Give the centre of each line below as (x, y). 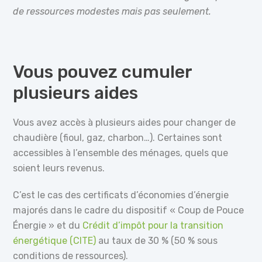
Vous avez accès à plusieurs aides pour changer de (125, 122)
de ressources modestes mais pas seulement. (112, 11)
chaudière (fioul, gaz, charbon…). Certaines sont (118, 137)
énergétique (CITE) (55, 240)
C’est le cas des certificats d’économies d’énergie (121, 195)
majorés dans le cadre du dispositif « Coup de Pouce (129, 210)
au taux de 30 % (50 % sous (157, 240)
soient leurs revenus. (59, 168)
